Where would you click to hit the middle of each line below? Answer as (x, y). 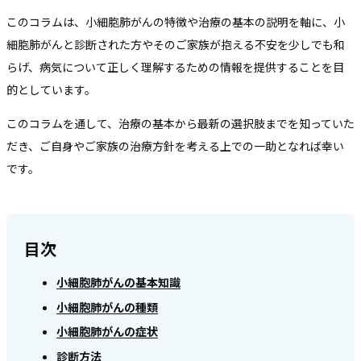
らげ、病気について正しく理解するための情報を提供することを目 (175, 66)
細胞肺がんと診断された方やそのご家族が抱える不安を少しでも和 (176, 44)
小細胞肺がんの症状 (108, 332)
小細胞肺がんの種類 (108, 307)
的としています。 (51, 89)
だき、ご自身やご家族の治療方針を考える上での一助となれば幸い (175, 145)
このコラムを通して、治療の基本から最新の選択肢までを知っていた (180, 123)
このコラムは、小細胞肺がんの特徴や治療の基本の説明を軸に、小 (176, 21)
